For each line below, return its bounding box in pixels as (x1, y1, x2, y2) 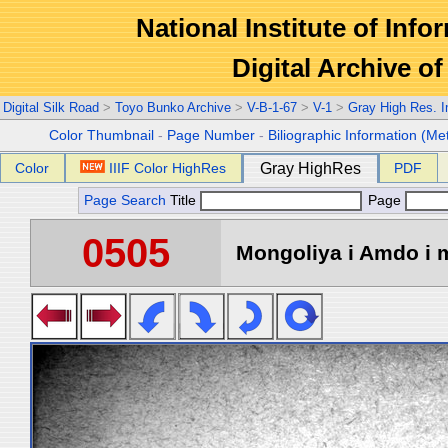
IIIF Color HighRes (109, 160, 227, 176)
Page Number (167, 128, 256, 143)
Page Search (84, 193, 166, 208)
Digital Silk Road (3, 100, 99, 115)
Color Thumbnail (49, 128, 155, 143)
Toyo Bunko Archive (115, 100, 231, 115)
